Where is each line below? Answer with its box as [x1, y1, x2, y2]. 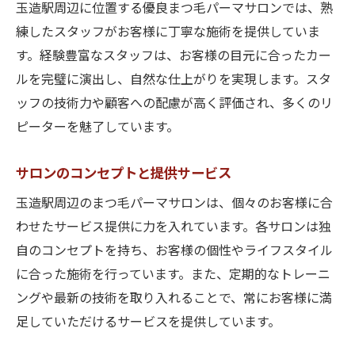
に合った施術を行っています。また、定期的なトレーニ [16, 265, 330, 286]
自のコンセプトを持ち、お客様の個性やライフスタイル [16, 241, 333, 262]
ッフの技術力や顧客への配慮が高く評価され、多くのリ [16, 94, 333, 115]
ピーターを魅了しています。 [16, 117, 179, 139]
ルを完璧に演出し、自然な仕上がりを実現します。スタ [16, 70, 331, 91]
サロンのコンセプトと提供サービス [16, 162, 231, 185]
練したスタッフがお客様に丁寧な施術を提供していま [16, 22, 320, 44]
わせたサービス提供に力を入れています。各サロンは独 [16, 217, 331, 239]
